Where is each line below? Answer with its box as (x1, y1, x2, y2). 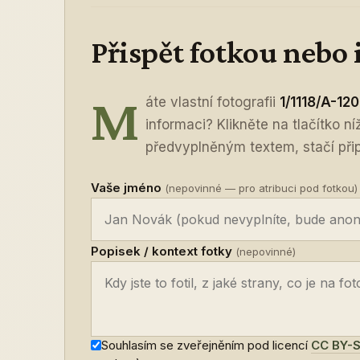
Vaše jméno (91, 180, 165, 195)
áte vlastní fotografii (145, 94, 280, 110)
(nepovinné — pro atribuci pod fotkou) (165, 182, 358, 194)
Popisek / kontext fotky (91, 243, 235, 259)
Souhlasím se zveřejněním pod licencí (101, 337, 311, 353)
